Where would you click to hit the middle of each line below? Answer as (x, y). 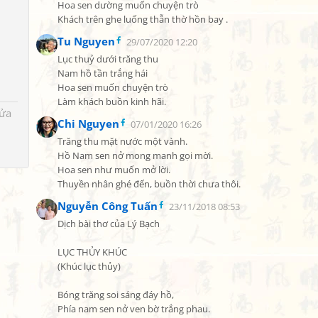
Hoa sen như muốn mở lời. (114, 170)
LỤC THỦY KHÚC (92, 252)
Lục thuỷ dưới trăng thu (108, 59)
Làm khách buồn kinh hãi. (112, 102)
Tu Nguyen (86, 41)
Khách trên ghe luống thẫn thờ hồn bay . (143, 20)
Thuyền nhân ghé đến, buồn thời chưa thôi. (149, 184)
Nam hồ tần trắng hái (103, 73)
